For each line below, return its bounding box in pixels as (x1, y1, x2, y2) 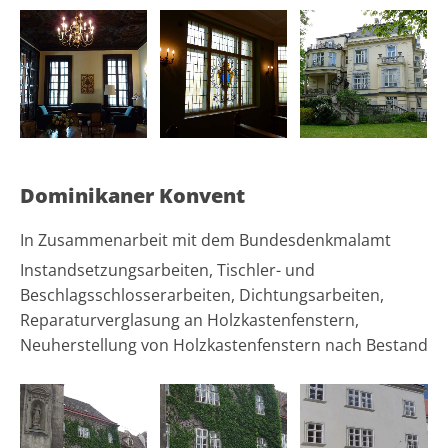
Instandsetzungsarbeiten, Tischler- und (20, 259, 315, 282)
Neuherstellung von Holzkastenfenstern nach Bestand (20, 334, 428, 357)
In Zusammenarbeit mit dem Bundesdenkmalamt (20, 229, 391, 252)
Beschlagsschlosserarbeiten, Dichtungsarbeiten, (20, 284, 384, 307)
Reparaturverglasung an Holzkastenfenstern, (20, 309, 359, 332)
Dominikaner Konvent (20, 182, 245, 210)
